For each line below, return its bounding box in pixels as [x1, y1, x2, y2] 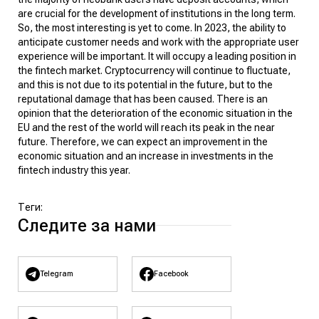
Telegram [40, 269, 73, 278]
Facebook [154, 269, 189, 278]
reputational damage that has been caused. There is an [18, 93, 268, 105]
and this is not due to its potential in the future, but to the [18, 78, 273, 90]
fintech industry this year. [18, 164, 130, 176]
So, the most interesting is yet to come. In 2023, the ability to [18, 21, 286, 33]
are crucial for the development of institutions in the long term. [18, 7, 296, 19]
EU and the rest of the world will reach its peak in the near [18, 121, 275, 133]
